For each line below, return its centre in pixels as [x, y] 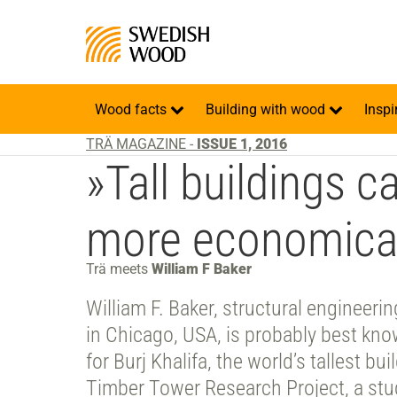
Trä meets [119, 269]
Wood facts [132, 109]
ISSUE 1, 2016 [242, 144]
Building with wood [267, 109]
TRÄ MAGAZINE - [141, 144]
